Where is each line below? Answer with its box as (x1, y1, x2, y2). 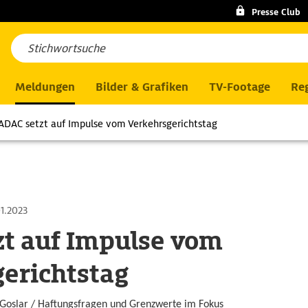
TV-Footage (209, 80, 270, 94)
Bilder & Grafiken (96, 80, 188, 94)
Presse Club (251, 6, 300, 18)
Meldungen (15, 80, 75, 94)
